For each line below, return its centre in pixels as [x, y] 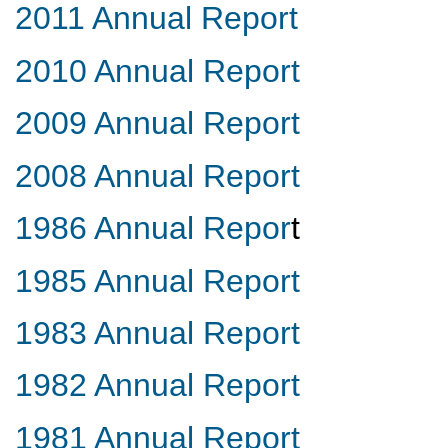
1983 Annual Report [157, 332]
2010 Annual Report [157, 70]
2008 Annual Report [157, 175]
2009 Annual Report [157, 123]
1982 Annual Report [157, 385]
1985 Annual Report [157, 280]
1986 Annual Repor [153, 228]
